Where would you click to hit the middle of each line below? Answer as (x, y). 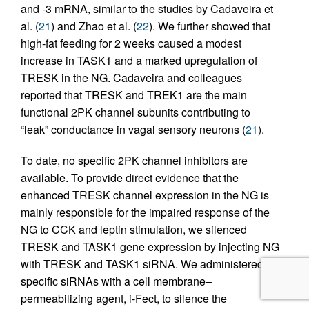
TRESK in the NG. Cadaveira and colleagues (131, 78)
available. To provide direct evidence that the (130, 178)
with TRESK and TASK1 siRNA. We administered (142, 264)
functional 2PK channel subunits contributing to (136, 112)
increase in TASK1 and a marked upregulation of (139, 61)
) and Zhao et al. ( (94, 26)
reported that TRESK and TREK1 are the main (134, 95)
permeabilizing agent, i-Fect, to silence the (124, 299)
